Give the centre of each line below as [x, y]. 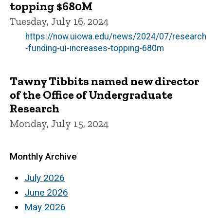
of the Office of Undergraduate [91, 95]
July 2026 [45, 178]
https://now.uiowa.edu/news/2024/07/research [116, 37]
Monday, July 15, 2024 [59, 124]
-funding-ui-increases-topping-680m [95, 48]
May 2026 [45, 207]
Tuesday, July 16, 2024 [59, 21]
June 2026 [46, 193]
